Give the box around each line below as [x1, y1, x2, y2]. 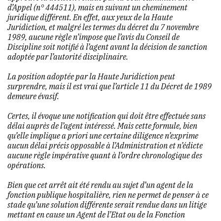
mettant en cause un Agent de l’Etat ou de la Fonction [7, 209, 185, 220]
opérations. [7, 160, 46, 170]
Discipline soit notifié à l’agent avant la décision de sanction [7, 41, 207, 52]
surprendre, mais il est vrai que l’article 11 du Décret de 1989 [7, 81, 212, 91]
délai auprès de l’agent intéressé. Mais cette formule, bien [7, 120, 197, 131]
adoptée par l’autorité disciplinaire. [7, 51, 128, 62]
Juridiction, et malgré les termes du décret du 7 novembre [7, 22, 199, 32]
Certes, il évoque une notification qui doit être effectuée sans [7, 110, 206, 121]
